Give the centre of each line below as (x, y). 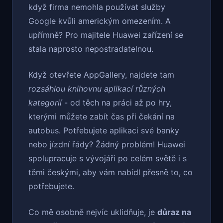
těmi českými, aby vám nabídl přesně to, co (111, 172)
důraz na (174, 212)
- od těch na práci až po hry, (117, 103)
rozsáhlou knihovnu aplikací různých (97, 89)
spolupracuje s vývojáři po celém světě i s (108, 159)
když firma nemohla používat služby (97, 7)
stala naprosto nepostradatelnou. (91, 49)
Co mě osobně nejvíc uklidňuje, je (93, 212)
